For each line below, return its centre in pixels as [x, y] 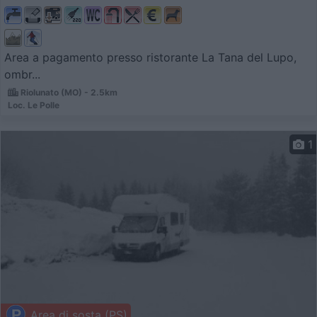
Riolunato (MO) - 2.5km [68, 93]
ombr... [22, 75]
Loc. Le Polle [34, 105]
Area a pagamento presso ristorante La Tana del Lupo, [150, 58]
